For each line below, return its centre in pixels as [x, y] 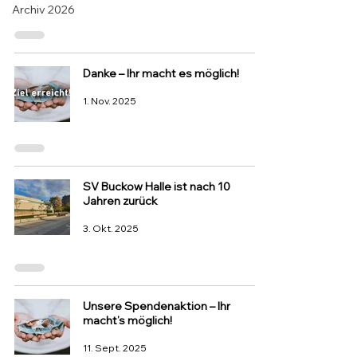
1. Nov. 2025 [110, 100]
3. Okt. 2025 [111, 228]
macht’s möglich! [127, 320]
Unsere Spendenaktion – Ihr [157, 306]
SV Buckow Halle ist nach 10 [157, 186]
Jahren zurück [120, 201]
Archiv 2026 [43, 10]
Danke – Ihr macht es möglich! [161, 73]
